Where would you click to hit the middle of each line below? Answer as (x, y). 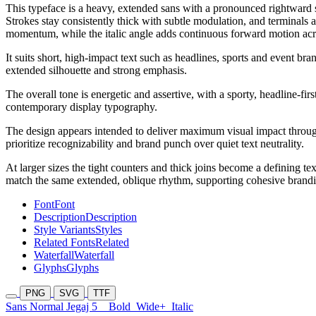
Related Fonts (65, 243)
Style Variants (65, 230)
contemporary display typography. (81, 107)
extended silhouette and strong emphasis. (96, 71)
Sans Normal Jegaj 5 (57, 307)
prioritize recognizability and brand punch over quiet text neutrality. (155, 144)
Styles (109, 230)
